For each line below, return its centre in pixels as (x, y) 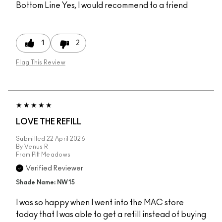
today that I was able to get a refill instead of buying (111, 215)
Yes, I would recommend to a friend (124, 6)
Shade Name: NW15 (45, 183)
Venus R (36, 147)
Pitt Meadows (51, 155)
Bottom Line (38, 6)
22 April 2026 (66, 139)
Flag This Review (41, 63)
